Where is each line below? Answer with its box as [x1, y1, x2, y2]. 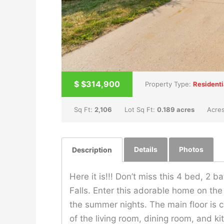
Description [72, 145, 112, 154]
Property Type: [145, 79, 193, 88]
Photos [179, 144, 203, 153]
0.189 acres [157, 105, 194, 113]
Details [134, 144, 157, 153]
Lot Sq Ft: [124, 105, 157, 113]
